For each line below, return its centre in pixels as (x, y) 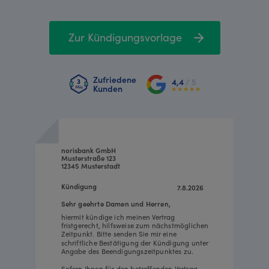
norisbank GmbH (88, 150)
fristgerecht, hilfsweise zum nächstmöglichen (136, 225)
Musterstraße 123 (88, 158)
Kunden (107, 89)
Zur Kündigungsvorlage (125, 37)
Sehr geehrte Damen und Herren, (116, 203)
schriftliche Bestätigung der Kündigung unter (136, 242)
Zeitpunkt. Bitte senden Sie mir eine (120, 233)
